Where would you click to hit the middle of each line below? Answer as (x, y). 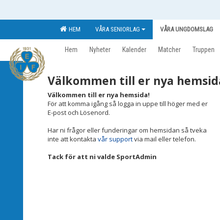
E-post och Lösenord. (79, 112)
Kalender (134, 50)
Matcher (169, 50)
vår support (115, 139)
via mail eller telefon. (164, 139)
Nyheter (100, 50)
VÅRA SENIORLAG (118, 29)
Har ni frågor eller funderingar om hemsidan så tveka (127, 130)
